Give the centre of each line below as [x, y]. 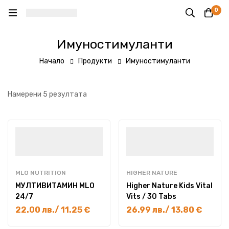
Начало [52, 61]
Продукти [95, 61]
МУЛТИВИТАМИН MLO [55, 186]
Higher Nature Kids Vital [169, 186]
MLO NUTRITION [41, 173]
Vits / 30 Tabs [151, 197]
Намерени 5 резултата [47, 94]
